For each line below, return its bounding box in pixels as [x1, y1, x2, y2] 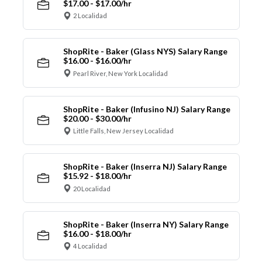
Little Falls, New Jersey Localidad [73, 127, 174, 135]
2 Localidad [73, 12, 107, 20]
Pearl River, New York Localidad [73, 69, 168, 77]
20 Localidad [73, 184, 111, 192]
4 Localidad [73, 242, 107, 250]
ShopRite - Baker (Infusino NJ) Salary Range [63, 104, 230, 114]
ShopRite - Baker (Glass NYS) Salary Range [63, 46, 227, 57]
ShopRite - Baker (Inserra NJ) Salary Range [63, 161, 227, 172]
